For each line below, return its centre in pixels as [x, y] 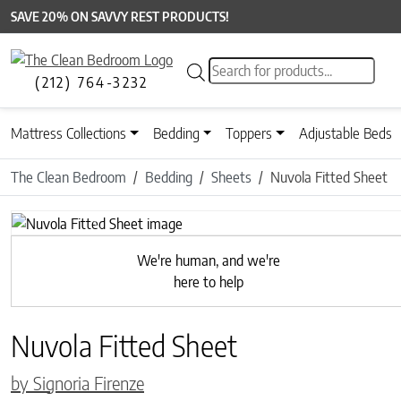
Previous [123, 232]
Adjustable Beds [346, 134]
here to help [208, 282]
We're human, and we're [208, 260]
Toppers [249, 134]
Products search [254, 68]
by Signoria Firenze [77, 382]
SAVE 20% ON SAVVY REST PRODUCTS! [120, 17]
